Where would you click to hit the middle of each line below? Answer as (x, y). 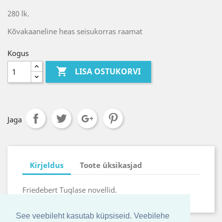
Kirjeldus (47, 165)
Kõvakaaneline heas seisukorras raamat (75, 31)
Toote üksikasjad (111, 165)
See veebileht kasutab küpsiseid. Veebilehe (93, 216)
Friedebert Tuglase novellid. (71, 190)
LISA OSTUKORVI (108, 72)
